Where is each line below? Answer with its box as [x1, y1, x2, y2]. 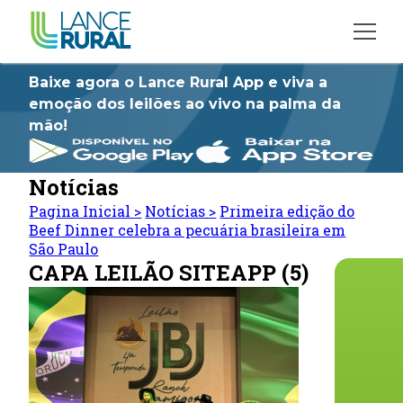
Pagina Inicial [29, 201, 135, 220]
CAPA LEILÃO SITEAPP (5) [29, 258, 309, 287]
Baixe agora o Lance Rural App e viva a [29, 74, 328, 91]
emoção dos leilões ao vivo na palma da [29, 95, 342, 112]
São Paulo [29, 239, 99, 258]
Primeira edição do [219, 201, 355, 220]
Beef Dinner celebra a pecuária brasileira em [29, 220, 346, 239]
